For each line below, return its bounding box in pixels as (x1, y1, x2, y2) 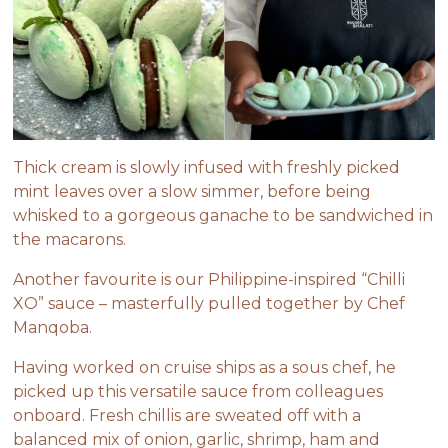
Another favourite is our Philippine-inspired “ (13, 269, 368, 289)
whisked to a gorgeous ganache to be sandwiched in (13, 205, 434, 225)
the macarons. (13, 229, 127, 249)
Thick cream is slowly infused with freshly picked (13, 157, 401, 177)
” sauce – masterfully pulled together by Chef (38, 293, 406, 313)
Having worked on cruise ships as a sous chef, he (13, 357, 397, 377)
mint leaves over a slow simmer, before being (13, 181, 372, 201)
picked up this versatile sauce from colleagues (13, 381, 384, 401)
